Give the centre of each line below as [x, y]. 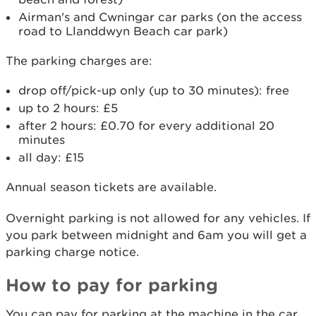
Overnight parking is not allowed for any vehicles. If [158, 218]
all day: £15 [51, 157]
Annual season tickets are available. [111, 187]
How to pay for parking [117, 285]
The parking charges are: [79, 61]
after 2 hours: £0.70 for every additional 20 [146, 126]
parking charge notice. [72, 252]
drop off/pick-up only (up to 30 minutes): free [154, 90]
